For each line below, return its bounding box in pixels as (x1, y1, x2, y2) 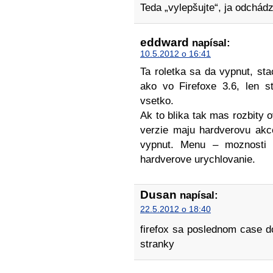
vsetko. (140, 95, 174, 107)
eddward (140, 36, 189, 49)
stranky (140, 238, 174, 250)
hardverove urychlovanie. (140, 154, 255, 166)
